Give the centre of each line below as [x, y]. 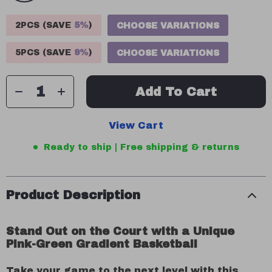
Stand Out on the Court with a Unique [120, 231]
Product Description [73, 195]
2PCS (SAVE [45, 25]
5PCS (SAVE [45, 53]
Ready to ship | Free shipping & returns [141, 147]
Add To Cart [176, 92]
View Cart [136, 125]
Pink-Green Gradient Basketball [102, 244]
